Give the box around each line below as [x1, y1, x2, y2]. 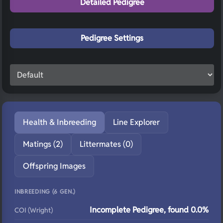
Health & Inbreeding [23, 117, 96, 127]
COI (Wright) [14, 206, 53, 215]
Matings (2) [23, 139, 63, 149]
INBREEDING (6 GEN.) [14, 188, 76, 195]
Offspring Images [23, 161, 86, 171]
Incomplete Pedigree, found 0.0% [90, 205, 209, 215]
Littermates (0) [80, 139, 133, 149]
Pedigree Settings [81, 33, 143, 43]
